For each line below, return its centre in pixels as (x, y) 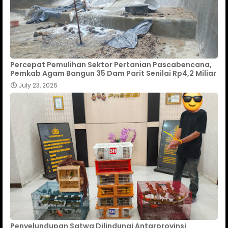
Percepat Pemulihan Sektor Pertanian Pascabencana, (111, 64)
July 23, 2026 (38, 85)
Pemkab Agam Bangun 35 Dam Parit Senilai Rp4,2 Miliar (113, 73)
